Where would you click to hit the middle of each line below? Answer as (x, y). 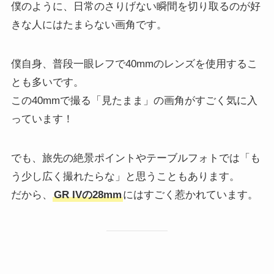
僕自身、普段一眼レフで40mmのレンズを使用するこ (134, 64)
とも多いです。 (47, 83)
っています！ (42, 119)
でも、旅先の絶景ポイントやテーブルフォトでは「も (135, 158)
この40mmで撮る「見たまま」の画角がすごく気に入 (134, 101)
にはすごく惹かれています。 (190, 195)
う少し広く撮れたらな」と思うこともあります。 (125, 177)
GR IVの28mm (87, 195)
